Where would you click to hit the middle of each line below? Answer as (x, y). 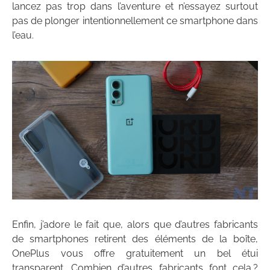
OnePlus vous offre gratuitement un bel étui (135, 254)
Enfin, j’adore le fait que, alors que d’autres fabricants (135, 225)
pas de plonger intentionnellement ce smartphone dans (135, 21)
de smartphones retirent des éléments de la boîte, (135, 239)
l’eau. (23, 36)
